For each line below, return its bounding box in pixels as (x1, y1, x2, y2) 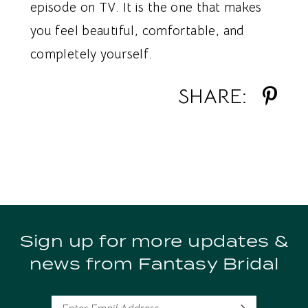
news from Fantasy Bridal (29, 252, 279, 274)
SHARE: (178, 82, 247, 109)
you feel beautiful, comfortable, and (30, 22, 245, 39)
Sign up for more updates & (19, 229, 289, 252)
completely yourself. (30, 45, 153, 63)
